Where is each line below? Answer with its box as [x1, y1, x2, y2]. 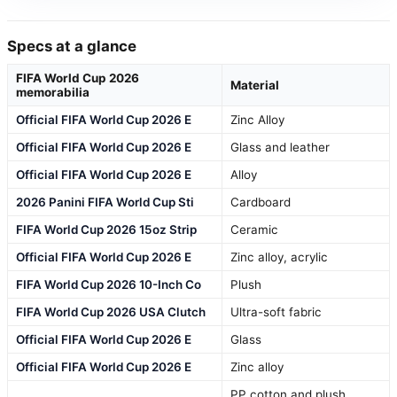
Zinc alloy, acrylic [230, 250, 328, 265]
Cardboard [230, 195, 291, 210]
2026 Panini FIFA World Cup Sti [16, 195, 194, 210]
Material [230, 78, 279, 93]
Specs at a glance [7, 37, 136, 56]
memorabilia [16, 85, 90, 100]
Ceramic [230, 222, 278, 237]
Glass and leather [230, 140, 330, 155]
